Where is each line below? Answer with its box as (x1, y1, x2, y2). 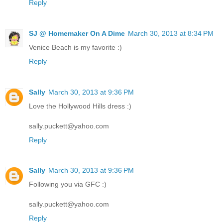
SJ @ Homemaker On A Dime (29, 29, 125, 37)
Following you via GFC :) (29, 180, 107, 189)
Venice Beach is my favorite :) (29, 43, 122, 51)
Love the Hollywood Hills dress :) (29, 102, 131, 110)
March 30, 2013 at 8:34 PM (128, 29, 214, 37)
